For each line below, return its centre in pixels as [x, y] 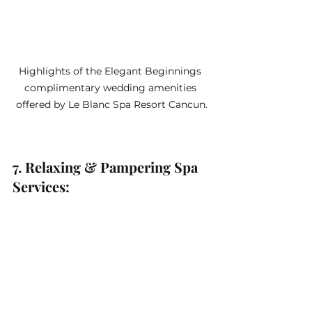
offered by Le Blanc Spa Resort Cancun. [111, 104]
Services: [43, 186]
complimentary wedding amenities [111, 87]
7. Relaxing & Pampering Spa [107, 166]
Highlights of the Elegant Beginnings [111, 71]
